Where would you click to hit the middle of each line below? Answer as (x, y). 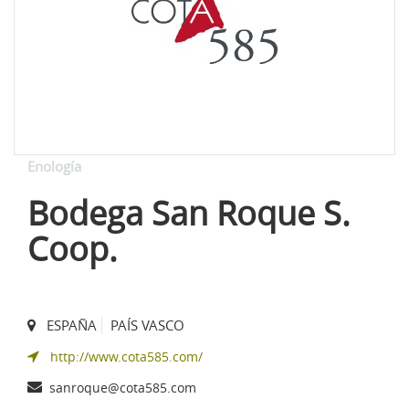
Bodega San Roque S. (189, 212)
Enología (54, 166)
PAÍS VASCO (147, 325)
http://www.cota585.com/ (126, 356)
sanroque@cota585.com (123, 387)
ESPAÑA (72, 325)
